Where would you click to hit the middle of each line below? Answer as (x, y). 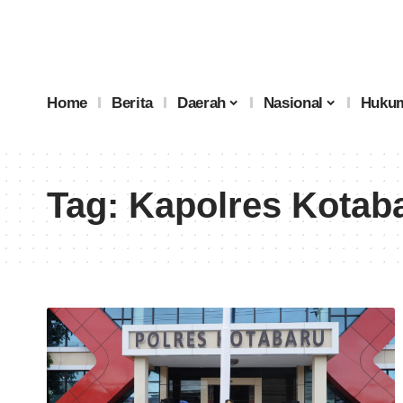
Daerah (202, 103)
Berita (133, 103)
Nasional (293, 103)
